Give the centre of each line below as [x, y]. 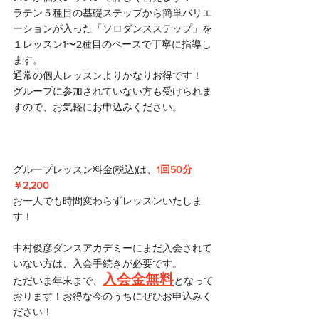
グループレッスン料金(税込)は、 [85, 169]
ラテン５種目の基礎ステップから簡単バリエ [113, 12]
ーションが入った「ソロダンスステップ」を [113, 28]
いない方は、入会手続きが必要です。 [98, 263]
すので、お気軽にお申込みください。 [98, 106]
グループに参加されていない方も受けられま [113, 91]
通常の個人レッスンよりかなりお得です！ [108, 75]
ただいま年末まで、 [58, 280]
